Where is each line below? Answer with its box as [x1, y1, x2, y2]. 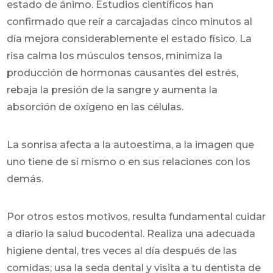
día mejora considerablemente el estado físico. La [7, 32, 252, 44]
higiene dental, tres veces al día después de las [7, 244, 238, 257]
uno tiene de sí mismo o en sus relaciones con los [7, 155, 251, 168]
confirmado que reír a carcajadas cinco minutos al [7, 15, 253, 27]
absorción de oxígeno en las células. [7, 101, 184, 113]
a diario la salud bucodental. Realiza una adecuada [7, 227, 256, 239]
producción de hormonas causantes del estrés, [7, 66, 239, 79]
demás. [7, 172, 44, 185]
